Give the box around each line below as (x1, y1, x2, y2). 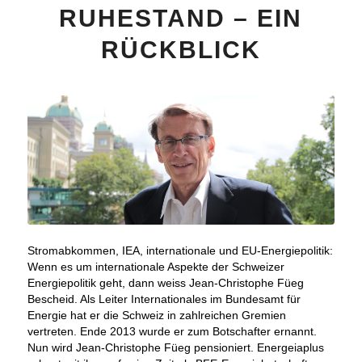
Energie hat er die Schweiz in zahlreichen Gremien (27, 309, 286, 322)
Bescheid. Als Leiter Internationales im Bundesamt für (27, 293, 301, 306)
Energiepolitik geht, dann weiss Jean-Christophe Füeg (27, 276, 304, 290)
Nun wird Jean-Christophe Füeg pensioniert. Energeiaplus (27, 341, 324, 355)
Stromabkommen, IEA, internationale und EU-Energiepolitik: (27, 244, 333, 258)
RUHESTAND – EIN (59, 5, 303, 32)
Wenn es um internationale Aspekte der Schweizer (27, 260, 284, 274)
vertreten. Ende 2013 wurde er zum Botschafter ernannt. (27, 325, 317, 339)
